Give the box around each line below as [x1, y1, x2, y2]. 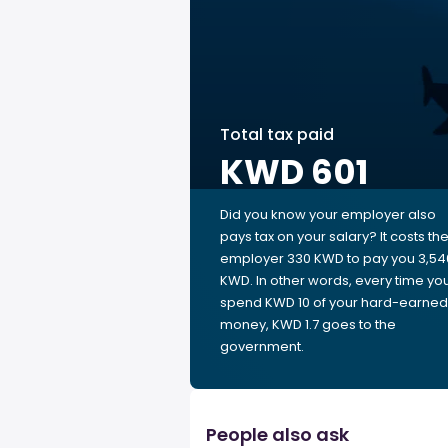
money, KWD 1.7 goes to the [220, 315, 396, 334]
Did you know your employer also [220, 205, 436, 224]
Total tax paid [220, 123, 334, 146]
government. [220, 337, 304, 356]
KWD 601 [220, 148, 368, 196]
